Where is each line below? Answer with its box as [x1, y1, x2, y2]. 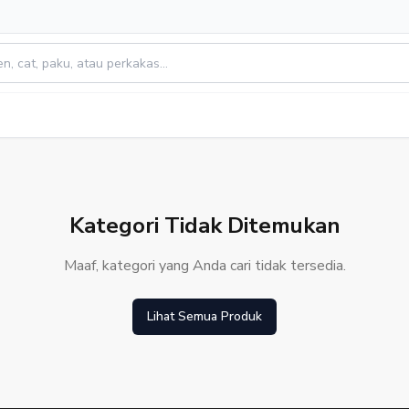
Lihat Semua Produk [147, 308, 262, 325]
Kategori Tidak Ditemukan [68, 211, 341, 240]
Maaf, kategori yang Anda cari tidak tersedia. [63, 256, 346, 276]
